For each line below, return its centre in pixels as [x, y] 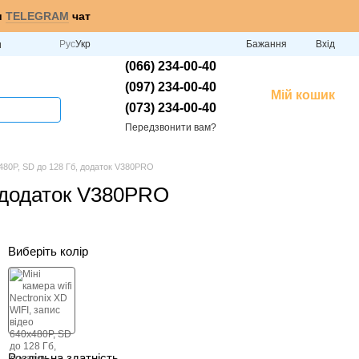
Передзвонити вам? [171, 127]
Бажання [266, 44]
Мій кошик [303, 95]
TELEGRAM [37, 16]
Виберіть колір [48, 251]
